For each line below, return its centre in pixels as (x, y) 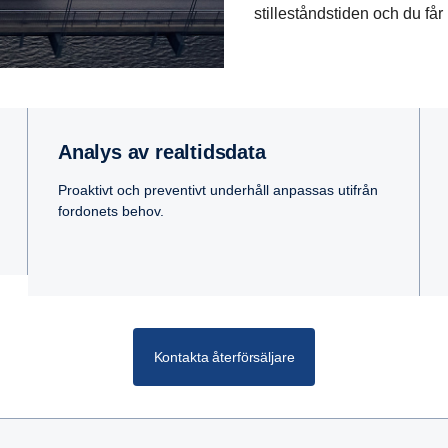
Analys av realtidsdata (168, 152)
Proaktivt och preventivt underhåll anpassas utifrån (218, 190)
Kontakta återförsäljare (224, 357)
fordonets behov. (111, 211)
